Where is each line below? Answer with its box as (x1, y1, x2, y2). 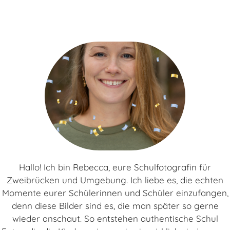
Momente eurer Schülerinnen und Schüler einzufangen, (2, 187, 228, 198)
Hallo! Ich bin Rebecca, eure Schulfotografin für (19, 162, 211, 172)
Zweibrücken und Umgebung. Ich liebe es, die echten (7, 175, 223, 185)
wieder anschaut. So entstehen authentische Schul (12, 213, 218, 224)
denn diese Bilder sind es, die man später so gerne (11, 200, 219, 211)
